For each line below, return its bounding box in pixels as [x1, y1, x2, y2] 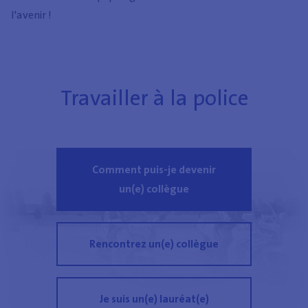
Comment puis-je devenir [92, 162, 216, 177]
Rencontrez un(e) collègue [89, 236, 219, 251]
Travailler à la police [60, 83, 248, 112]
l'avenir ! [11, 7, 52, 22]
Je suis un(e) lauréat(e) [99, 291, 209, 306]
